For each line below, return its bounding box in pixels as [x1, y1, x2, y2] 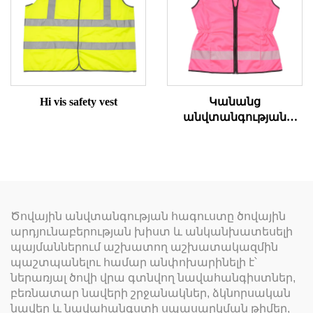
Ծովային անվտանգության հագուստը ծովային [10, 210, 286, 222]
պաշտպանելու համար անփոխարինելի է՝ [10, 256, 257, 268]
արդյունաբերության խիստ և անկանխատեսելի [10, 225, 293, 238]
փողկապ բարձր [187, 126, 283, 138]
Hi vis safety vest [39, 95, 117, 108]
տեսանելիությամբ [180, 141, 289, 154]
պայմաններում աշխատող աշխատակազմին [10, 240, 278, 253]
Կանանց [209, 95, 261, 108]
